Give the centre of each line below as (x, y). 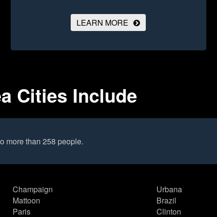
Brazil (166, 201)
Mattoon (27, 201)
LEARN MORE (103, 23)
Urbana (169, 189)
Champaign (33, 189)
